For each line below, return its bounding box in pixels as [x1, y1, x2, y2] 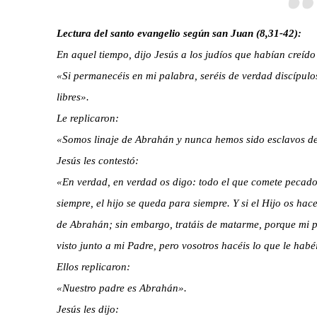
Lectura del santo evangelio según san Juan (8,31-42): [56, 27, 301, 39]
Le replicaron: [56, 112, 119, 124]
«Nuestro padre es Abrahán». [56, 282, 187, 294]
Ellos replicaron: [56, 260, 130, 272]
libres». [56, 91, 89, 103]
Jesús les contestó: [56, 154, 139, 166]
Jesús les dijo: [56, 303, 119, 315]
